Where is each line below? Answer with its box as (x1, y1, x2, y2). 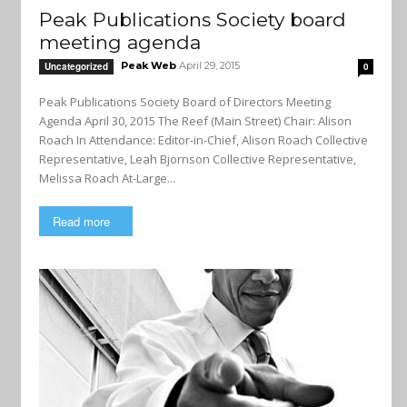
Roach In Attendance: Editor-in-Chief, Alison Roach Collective (39, 132, 76, 148)
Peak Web (121, 59, 176, 72)
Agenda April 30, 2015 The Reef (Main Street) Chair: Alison (39, 113, 84, 129)
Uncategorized (45, 60, 108, 73)
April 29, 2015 (179, 59, 240, 72)
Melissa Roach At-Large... (39, 170, 175, 186)
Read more (53, 213, 110, 230)
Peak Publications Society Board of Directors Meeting (39, 94, 331, 110)
